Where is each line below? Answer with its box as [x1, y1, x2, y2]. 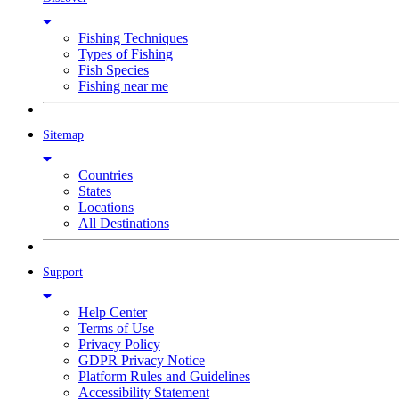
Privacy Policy [78, 337, 160, 353]
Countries [78, 167, 133, 183]
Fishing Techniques [78, 30, 188, 46]
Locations [78, 199, 134, 216]
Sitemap [43, 128, 84, 142]
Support [43, 265, 83, 280]
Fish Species [78, 62, 149, 78]
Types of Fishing [78, 46, 173, 62]
